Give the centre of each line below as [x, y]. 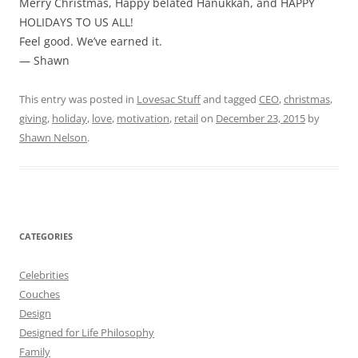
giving [33, 118]
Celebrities [44, 274]
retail [186, 118]
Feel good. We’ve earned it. [91, 41]
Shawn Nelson [53, 137]
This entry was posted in [78, 99]
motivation [143, 118]
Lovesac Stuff [169, 99]
